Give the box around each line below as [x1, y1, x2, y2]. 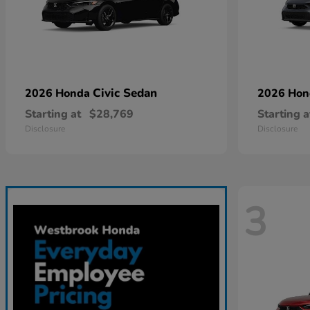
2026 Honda [25, 86, 93, 101]
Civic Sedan [93, 85, 157, 101]
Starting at [25, 107, 81, 122]
